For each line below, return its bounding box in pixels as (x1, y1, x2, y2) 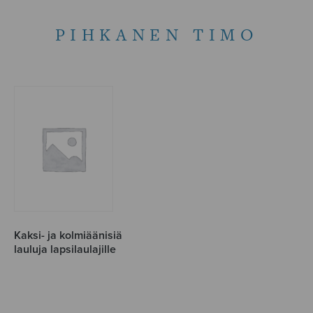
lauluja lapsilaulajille (14, 242, 116, 257)
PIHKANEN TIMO (54, 23, 259, 47)
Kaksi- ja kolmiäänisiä (14, 228, 122, 243)
